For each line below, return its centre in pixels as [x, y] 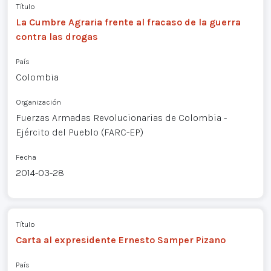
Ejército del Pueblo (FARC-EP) [79, 132]
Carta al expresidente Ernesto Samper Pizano [120, 240]
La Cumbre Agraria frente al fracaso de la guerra [128, 22]
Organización [38, 102]
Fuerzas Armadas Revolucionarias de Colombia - [121, 117]
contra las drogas [57, 36]
